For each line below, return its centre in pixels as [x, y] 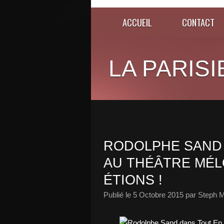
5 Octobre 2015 [158, 195]
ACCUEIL [137, 22]
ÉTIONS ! [133, 180]
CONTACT [198, 22]
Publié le [118, 195]
